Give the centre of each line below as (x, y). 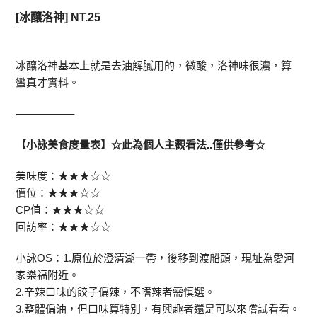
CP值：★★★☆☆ (60, 210)
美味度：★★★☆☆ (64, 176)
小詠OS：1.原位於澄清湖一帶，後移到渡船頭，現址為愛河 (155, 258)
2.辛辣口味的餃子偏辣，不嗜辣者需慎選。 (116, 292)
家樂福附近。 (48, 275)
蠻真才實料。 (48, 82)
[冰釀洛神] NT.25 (58, 17)
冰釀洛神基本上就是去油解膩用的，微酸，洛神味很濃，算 (154, 65)
